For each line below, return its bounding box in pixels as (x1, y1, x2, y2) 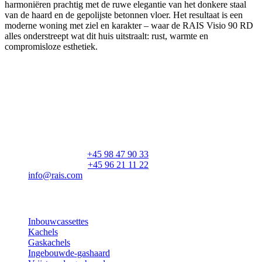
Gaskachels (28, 237, 70, 247)
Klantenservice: (28, 160, 88, 170)
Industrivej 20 (28, 107, 79, 118)
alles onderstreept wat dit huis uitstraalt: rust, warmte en (5, 30, 208, 41)
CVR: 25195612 (28, 139, 90, 149)
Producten (5, 193, 46, 204)
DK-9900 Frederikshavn (28, 128, 119, 139)
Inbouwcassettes (28, 216, 88, 226)
